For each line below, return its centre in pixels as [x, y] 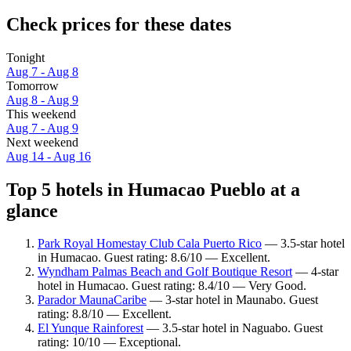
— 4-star [315, 272]
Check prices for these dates [119, 24]
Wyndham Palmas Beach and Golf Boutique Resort [165, 272]
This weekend [41, 114]
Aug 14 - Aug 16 [49, 156]
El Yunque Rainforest [90, 328]
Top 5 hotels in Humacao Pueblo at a [153, 189]
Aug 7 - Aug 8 [42, 71]
